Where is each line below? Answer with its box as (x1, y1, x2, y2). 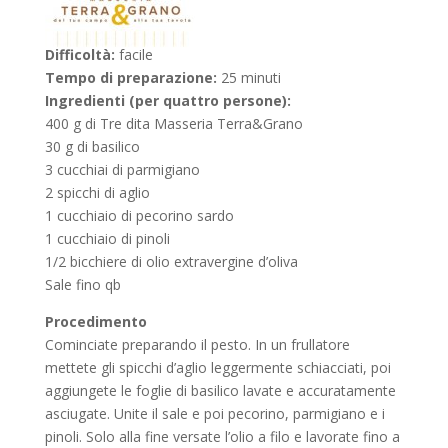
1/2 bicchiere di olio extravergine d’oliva (44, 251, 298, 271)
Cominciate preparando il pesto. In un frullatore (44, 334, 350, 354)
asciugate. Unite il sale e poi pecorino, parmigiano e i (44, 403, 385, 423)
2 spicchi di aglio (44, 182, 150, 202)
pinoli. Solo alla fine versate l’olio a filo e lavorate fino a (44, 426, 400, 446)
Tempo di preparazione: (44, 67, 217, 87)
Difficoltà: (44, 44, 115, 64)
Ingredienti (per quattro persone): (44, 90, 291, 110)
